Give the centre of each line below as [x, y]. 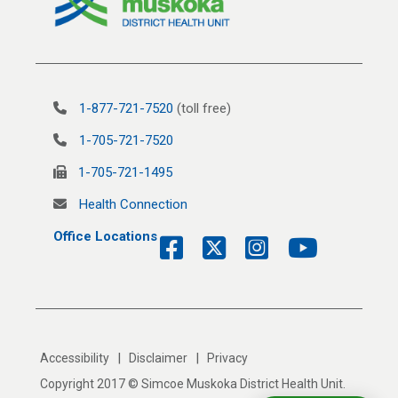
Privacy [227, 358]
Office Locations [105, 237]
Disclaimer [158, 358]
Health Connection [133, 205]
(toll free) [202, 109]
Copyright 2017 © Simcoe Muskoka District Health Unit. [193, 384]
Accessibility [75, 358]
